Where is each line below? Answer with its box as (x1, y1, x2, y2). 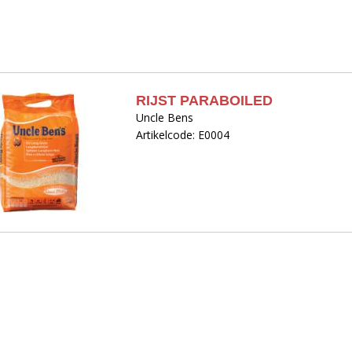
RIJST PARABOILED (136, 93, 273, 108)
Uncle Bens (136, 110, 194, 125)
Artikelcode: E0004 (136, 127, 230, 142)
